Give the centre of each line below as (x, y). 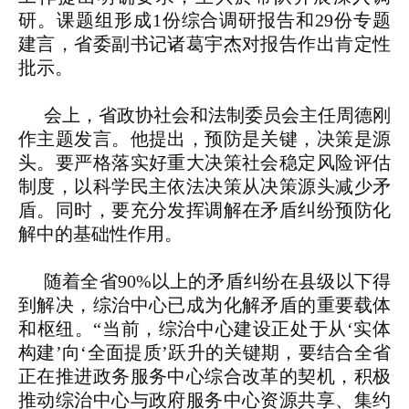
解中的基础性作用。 (100, 234)
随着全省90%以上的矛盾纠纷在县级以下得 (217, 282)
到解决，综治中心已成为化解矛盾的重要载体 (204, 305)
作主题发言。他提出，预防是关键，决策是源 (204, 139)
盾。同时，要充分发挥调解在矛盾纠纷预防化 (204, 210)
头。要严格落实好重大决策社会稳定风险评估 (204, 163)
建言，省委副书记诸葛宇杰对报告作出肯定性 (204, 44)
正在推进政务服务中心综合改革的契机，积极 (204, 377)
